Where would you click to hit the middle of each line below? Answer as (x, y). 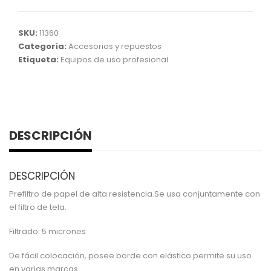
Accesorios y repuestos (115, 46)
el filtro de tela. (38, 207)
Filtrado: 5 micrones (47, 231)
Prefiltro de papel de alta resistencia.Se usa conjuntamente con (135, 194)
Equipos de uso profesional (114, 59)
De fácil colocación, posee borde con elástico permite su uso (130, 255)
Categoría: (43, 46)
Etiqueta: (39, 59)
